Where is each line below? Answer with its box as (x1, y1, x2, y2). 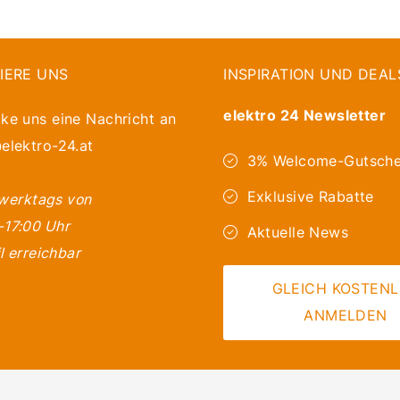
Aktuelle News (246, 223, 349, 241)
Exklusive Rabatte (246, 187, 374, 205)
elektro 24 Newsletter (223, 107, 387, 125)
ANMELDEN (304, 306, 387, 324)
